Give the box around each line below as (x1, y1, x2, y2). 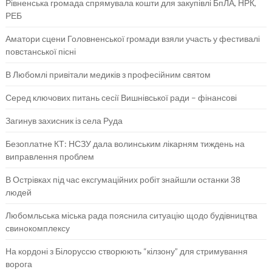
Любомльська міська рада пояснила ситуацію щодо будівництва (5, 209, 257, 220)
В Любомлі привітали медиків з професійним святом (5, 69, 211, 80)
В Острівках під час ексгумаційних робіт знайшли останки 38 (5, 174, 240, 185)
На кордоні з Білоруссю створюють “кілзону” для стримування (5, 245, 248, 256)
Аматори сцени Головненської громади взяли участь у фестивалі (5, 33, 260, 44)
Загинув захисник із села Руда (5, 115, 123, 126)
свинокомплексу (5, 222, 70, 233)
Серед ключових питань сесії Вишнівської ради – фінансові (5, 92, 237, 103)
